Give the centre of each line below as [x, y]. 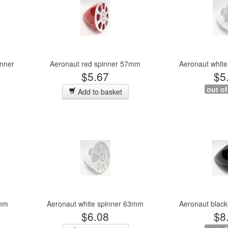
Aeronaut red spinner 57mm [95, 64]
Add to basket [99, 92]
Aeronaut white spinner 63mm [95, 204]
